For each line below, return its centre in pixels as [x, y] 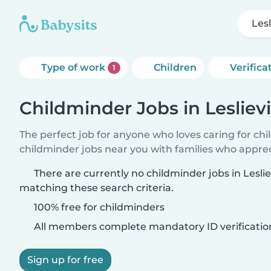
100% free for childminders [98, 207]
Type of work [74, 67]
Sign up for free [65, 260]
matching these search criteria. [96, 188]
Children [175, 67]
